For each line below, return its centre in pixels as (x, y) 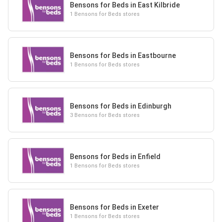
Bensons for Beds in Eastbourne (123, 55)
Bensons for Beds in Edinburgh (120, 106)
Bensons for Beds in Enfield (115, 156)
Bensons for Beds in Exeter (114, 207)
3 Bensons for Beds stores (105, 115)
